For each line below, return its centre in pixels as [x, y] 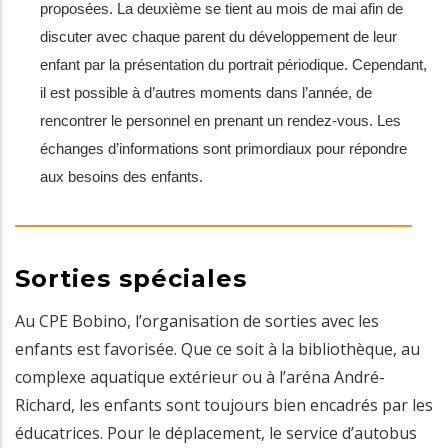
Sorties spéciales [131, 278]
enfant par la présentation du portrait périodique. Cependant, [233, 64]
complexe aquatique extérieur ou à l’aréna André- [200, 377]
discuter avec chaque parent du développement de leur [218, 36]
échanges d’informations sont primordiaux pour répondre [223, 148]
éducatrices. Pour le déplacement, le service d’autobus [216, 433]
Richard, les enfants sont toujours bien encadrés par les [224, 405]
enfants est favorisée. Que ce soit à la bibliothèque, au [217, 349]
